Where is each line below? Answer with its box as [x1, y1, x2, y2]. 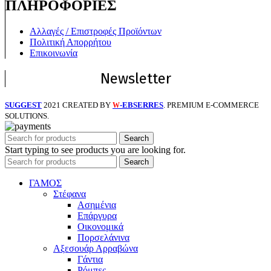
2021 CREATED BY [44, 100, 113, 110]
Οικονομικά [77, 221, 123, 232]
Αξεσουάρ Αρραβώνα [53, 243, 138, 254]
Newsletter [100, 70, 171, 88]
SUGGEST [5, 100, 42, 110]
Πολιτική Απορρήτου [30, 36, 111, 47]
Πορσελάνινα [77, 232, 129, 243]
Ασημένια [77, 200, 116, 211]
